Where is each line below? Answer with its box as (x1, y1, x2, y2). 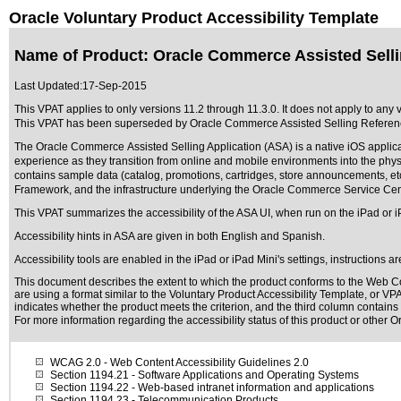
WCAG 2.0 (50, 356, 101, 369)
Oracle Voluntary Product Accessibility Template (9, 9, 379, 27)
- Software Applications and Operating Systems (129, 369, 359, 381)
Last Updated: (14, 80, 82, 92)
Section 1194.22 (50, 381, 129, 394)
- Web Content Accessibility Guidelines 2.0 (101, 356, 309, 369)
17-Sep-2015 (82, 80, 147, 92)
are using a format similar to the (14, 288, 169, 301)
